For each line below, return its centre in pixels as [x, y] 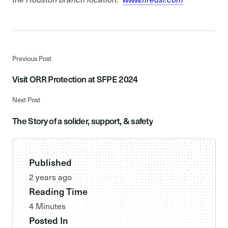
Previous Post [32, 58]
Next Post [26, 99]
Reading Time [58, 191]
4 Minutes [47, 206]
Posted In [49, 220]
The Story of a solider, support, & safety [83, 120]
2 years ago [50, 177]
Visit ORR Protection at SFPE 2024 [75, 79]
